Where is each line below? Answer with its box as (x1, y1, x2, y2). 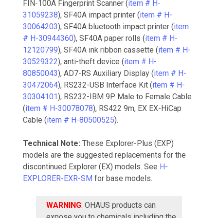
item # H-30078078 (25, 103, 93, 113)
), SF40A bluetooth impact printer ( (58, 21, 174, 31)
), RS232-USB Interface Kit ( (58, 80, 152, 90)
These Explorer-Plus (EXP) (82, 138, 174, 148)
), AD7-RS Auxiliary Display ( (58, 68, 154, 78)
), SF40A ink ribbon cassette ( (58, 45, 158, 54)
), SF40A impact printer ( (58, 10, 140, 19)
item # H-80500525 (47, 115, 114, 125)
